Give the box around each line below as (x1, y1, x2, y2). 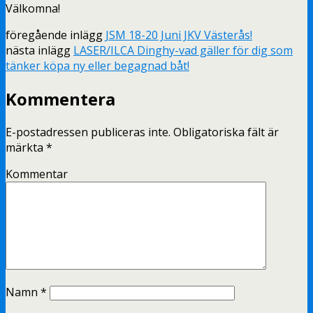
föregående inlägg (6, 27, 105, 43)
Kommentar (6, 166, 68, 182)
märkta (6, 139, 46, 155)
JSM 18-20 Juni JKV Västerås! (105, 27, 252, 43)
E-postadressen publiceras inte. (6, 124, 170, 140)
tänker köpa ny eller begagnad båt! (6, 57, 189, 73)
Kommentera (6, 87, 115, 110)
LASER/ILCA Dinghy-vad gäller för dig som (73, 42, 293, 58)
